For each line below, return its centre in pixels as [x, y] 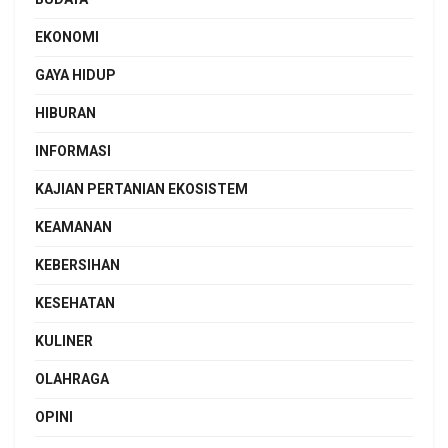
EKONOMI [67, 37]
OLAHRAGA [72, 379]
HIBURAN [65, 113]
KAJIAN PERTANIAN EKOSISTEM [141, 189]
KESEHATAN [75, 303]
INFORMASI [73, 151]
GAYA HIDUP [75, 75]
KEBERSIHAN [77, 265]
